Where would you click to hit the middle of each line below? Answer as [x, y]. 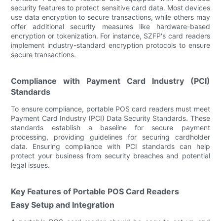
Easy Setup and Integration [63, 204]
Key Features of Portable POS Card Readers [95, 191]
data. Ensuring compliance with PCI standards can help [110, 146]
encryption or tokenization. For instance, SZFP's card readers [110, 36]
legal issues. [31, 165]
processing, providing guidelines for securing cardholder [110, 137]
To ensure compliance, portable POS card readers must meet [110, 109]
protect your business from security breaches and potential [110, 155]
